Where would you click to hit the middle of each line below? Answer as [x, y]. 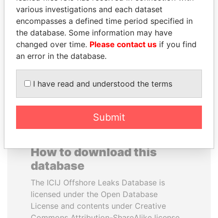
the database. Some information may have [94, 33]
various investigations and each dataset [89, 9]
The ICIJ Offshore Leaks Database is [98, 182]
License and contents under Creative [98, 206]
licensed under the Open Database [94, 194]
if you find [177, 44]
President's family [58, 44]
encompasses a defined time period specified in [104, 21]
